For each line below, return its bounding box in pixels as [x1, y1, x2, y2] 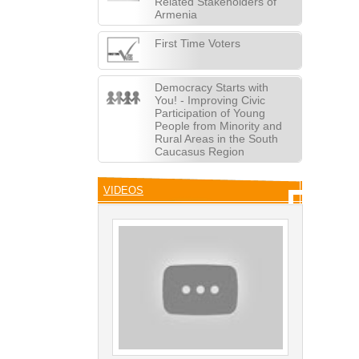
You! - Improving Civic [155, 94, 265, 107]
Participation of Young [155, 107, 265, 119]
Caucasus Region [155, 145, 244, 158]
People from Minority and [155, 119, 282, 132]
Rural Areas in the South [155, 132, 278, 145]
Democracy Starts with [155, 81, 268, 94]
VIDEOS [103, 184, 143, 196]
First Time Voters [155, 37, 240, 50]
